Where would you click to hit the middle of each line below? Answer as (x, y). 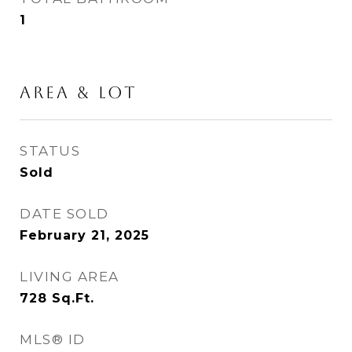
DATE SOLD (64, 214)
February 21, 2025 (84, 235)
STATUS (50, 151)
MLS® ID (53, 339)
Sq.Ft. (73, 298)
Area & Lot (79, 92)
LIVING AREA (70, 277)
